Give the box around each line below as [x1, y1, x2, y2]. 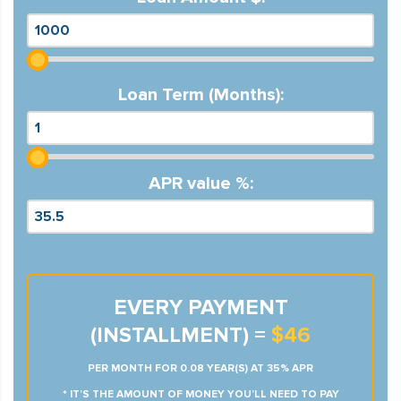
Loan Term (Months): [117, 84, 284, 106]
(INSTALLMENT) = [90, 322, 271, 348]
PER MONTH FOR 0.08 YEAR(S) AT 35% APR [88, 362, 313, 375]
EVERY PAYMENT [113, 294, 288, 320]
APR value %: [148, 173, 253, 194]
